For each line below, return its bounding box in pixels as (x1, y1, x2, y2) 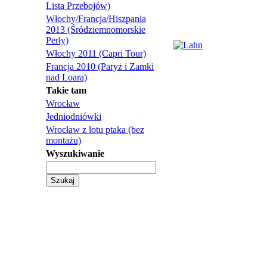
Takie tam (46, 85, 86, 95)
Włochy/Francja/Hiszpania (46, 14, 146, 24)
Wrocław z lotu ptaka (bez (46, 125, 144, 135)
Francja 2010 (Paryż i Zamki (46, 61, 154, 72)
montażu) (46, 135, 81, 145)
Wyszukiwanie (46, 148, 104, 159)
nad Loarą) (46, 72, 87, 82)
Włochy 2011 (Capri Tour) (46, 48, 146, 58)
